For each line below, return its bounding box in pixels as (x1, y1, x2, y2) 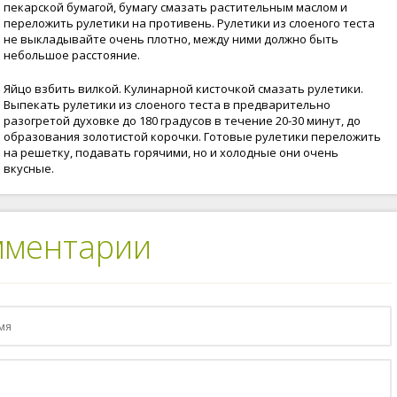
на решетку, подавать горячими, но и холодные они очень (4, 144, 339, 160)
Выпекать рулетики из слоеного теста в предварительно (4, 97, 331, 113)
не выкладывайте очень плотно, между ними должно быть (4, 31, 339, 47)
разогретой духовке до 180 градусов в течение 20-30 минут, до (4, 113, 361, 128)
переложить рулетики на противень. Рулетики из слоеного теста (4, 15, 375, 31)
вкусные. (4, 160, 54, 176)
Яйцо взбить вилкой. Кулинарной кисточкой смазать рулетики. (4, 81, 363, 97)
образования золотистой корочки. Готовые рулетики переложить (4, 128, 381, 144)
